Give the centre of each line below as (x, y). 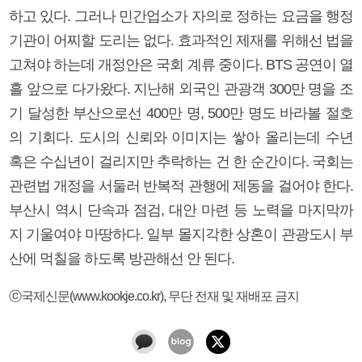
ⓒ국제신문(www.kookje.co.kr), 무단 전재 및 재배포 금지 (154, 295)
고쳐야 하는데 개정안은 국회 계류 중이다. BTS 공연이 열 (181, 64)
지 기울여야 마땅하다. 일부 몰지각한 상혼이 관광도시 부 (181, 234)
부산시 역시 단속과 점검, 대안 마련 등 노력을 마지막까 (181, 210)
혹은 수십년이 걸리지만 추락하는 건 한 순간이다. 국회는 (181, 161)
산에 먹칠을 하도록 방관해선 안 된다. (122, 258)
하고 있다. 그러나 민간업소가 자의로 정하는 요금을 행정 (181, 16)
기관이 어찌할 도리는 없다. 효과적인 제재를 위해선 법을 (181, 40)
